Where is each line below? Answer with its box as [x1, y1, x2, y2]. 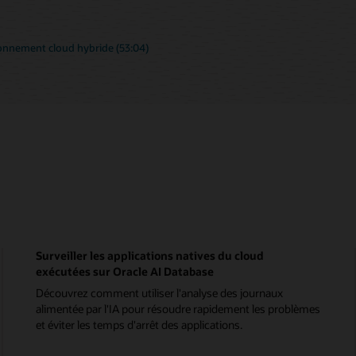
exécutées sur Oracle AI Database [35, 263, 214, 279]
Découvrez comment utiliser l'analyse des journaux [35, 284, 283, 300]
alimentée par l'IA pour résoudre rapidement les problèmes [35, 300, 320, 316]
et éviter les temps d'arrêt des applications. [35, 316, 242, 332]
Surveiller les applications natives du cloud [35, 247, 264, 263]
